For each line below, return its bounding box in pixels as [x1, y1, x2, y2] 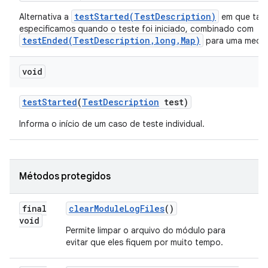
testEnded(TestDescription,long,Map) [22, 35, 200, 46]
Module [94, 203, 124, 214]
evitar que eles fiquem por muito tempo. [66, 237, 223, 248]
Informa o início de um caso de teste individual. [19, 118, 205, 129]
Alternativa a [19, 11, 71, 22]
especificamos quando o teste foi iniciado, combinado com [19, 23, 254, 34]
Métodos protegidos [19, 170, 111, 182]
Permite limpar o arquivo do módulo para [66, 225, 226, 236]
